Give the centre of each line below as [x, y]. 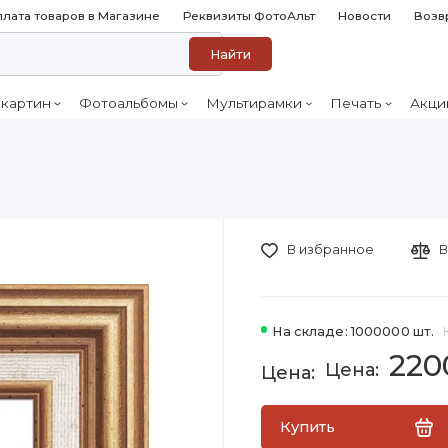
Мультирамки [254, 103]
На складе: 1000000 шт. [353, 331]
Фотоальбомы [128, 103]
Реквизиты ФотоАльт [249, 16]
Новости [365, 16]
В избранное [331, 250]
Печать [356, 103]
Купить [307, 426]
